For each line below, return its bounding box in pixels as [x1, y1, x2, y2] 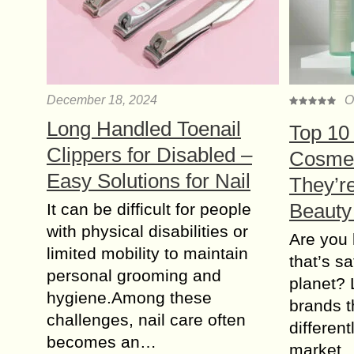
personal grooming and [47, 266, 221, 284]
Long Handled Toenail [47, 117, 241, 141]
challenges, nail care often [47, 311, 246, 329]
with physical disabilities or [47, 222, 248, 240]
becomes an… [47, 333, 156, 351]
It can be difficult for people [47, 200, 251, 218]
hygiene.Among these [47, 288, 212, 307]
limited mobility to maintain [47, 244, 248, 262]
